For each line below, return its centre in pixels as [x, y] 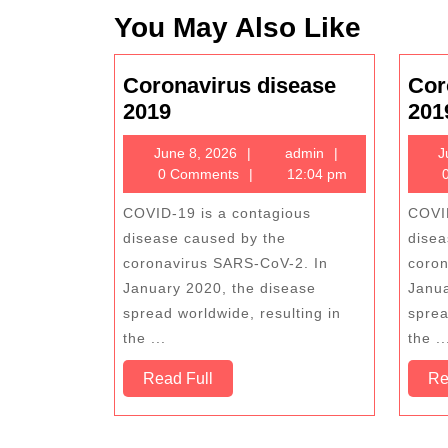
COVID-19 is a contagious [217, 213]
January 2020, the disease [219, 288]
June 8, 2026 [195, 153]
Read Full [178, 378]
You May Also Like [237, 27]
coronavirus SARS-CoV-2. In [225, 263]
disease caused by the [204, 238]
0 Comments [196, 174]
